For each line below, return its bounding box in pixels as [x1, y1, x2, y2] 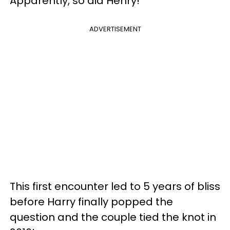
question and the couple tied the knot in [10, 209, 216, 224]
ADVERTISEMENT [89, 24, 141, 34]
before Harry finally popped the [10, 194, 173, 209]
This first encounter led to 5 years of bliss [10, 179, 220, 194]
